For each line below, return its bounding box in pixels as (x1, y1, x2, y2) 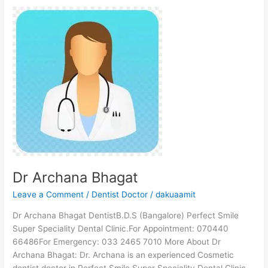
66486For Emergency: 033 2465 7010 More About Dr (13, 236, 221, 246)
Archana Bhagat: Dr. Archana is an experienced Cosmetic (13, 249, 234, 260)
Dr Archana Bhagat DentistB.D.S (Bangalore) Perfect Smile (13, 210, 239, 220)
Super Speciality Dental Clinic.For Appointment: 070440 (13, 223, 229, 233)
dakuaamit (156, 190, 196, 200)
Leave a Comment (13, 190, 84, 200)
